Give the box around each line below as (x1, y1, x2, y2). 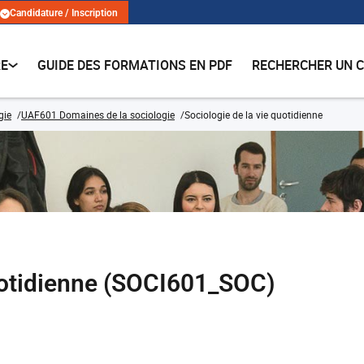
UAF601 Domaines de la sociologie (21, 108, 175, 121)
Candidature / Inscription (10, 7, 118, 19)
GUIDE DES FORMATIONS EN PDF (37, 56, 233, 74)
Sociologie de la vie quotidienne (184, 108, 323, 121)
